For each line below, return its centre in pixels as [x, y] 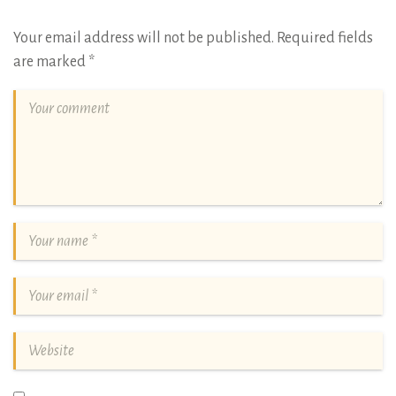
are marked [51, 62]
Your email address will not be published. [144, 38]
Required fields [325, 38]
